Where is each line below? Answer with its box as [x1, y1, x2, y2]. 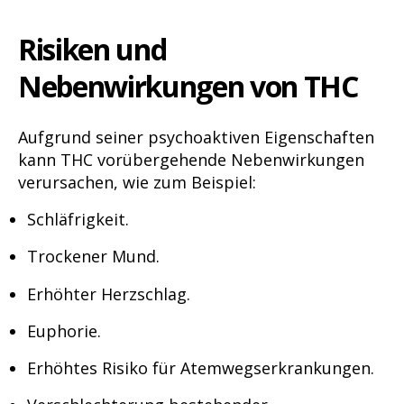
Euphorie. [27, 319, 101, 342]
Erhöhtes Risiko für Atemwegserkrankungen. [27, 357, 374, 380]
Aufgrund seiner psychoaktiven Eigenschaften [18, 125, 374, 148]
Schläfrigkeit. [27, 207, 129, 230]
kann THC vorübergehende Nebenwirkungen [18, 148, 364, 170]
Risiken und [18, 30, 167, 69]
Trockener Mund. [27, 245, 160, 268]
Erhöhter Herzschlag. [27, 282, 190, 305]
